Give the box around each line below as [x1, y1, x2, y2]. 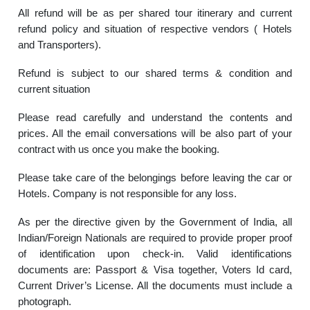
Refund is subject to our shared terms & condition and [18, 67, 292, 79]
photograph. [18, 295, 72, 307]
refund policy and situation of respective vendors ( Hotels [18, 23, 292, 35]
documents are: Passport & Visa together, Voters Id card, [18, 264, 292, 275]
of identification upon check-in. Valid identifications [18, 248, 292, 259]
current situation [18, 83, 91, 95]
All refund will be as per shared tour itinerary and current [18, 7, 292, 19]
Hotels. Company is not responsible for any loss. [18, 188, 237, 199]
